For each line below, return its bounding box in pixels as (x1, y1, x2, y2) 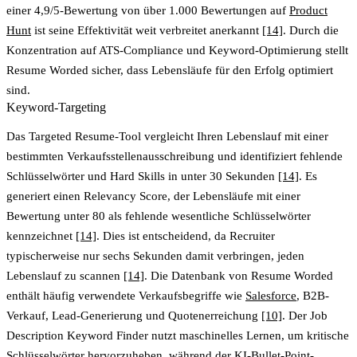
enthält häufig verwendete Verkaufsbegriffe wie (6, 288, 245, 302)
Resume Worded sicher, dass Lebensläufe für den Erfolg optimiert (6, 63, 333, 76)
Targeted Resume (29, 129, 115, 143)
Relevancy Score (84, 189, 167, 202)
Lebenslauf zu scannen (6, 269, 124, 282)
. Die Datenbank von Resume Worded (144, 269, 333, 282)
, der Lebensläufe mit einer (167, 189, 300, 202)
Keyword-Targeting (6, 100, 106, 114)
